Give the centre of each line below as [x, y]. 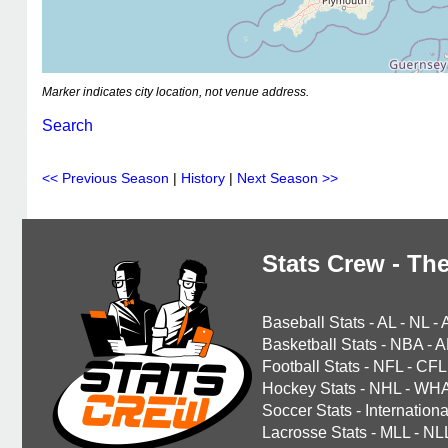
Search [67, 125]
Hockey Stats [309, 388]
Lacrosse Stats [314, 432]
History [203, 178]
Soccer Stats [307, 410]
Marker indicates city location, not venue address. [175, 92]
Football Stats [311, 366]
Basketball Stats [319, 344]
